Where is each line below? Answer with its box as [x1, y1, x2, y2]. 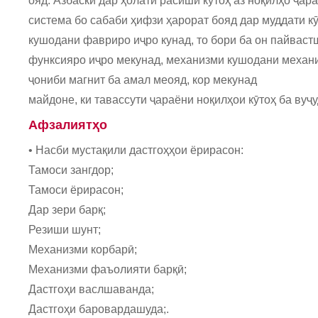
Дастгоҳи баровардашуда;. [28, 303, 169, 315]
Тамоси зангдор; [28, 164, 114, 176]
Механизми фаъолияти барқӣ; [28, 263, 187, 275]
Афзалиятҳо [28, 118, 107, 132]
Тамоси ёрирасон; [28, 184, 124, 196]
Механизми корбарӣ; [28, 243, 137, 256]
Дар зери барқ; [28, 204, 106, 216]
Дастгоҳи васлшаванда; [28, 283, 154, 295]
